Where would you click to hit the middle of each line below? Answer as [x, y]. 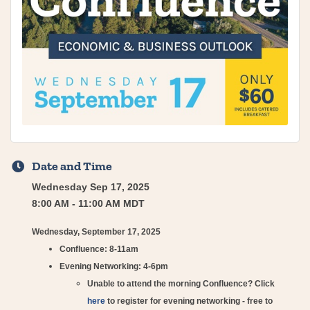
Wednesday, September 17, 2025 [96, 231]
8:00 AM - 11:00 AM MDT [88, 203]
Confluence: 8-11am [99, 249]
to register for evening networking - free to [189, 301]
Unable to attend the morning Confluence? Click [181, 283]
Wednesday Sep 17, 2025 [91, 186]
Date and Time [72, 166]
